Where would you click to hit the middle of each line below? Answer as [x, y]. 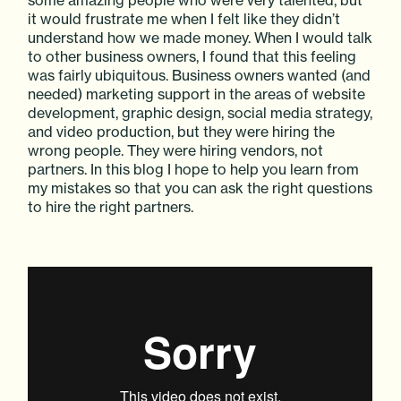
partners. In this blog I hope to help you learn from [194, 169]
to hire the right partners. [111, 206]
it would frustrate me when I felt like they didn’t [184, 18]
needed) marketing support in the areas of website [197, 94]
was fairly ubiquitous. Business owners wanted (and [200, 75]
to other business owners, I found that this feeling [192, 56]
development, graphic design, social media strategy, [200, 112]
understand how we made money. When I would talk [200, 37]
